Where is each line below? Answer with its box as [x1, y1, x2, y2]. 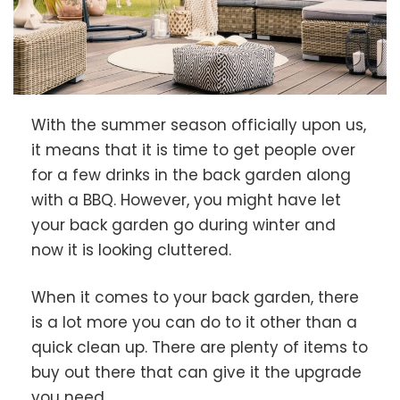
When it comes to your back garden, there [31, 287, 359, 309]
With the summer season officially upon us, [31, 113, 366, 136]
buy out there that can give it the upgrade [31, 362, 362, 384]
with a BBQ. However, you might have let [31, 188, 341, 211]
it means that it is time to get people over [31, 138, 355, 161]
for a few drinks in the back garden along [31, 163, 351, 186]
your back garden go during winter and [31, 213, 336, 236]
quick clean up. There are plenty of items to [31, 337, 368, 359]
